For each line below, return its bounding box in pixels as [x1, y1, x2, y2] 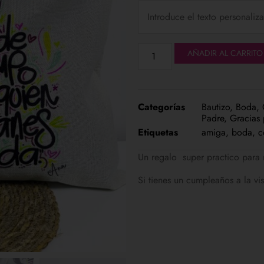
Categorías [138, 100, 185, 114]
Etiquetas [138, 125, 178, 139]
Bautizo [202, 100, 230, 114]
